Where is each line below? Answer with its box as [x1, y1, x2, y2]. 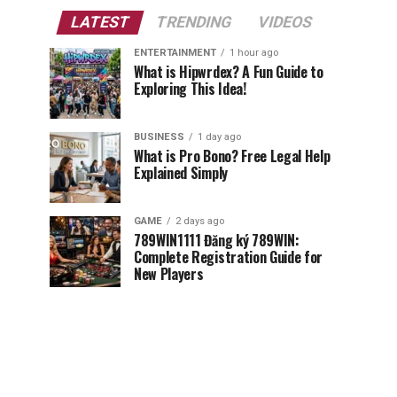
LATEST [68, 13, 132, 31]
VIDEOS [255, 13, 315, 31]
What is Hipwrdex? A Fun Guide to [134, 61, 323, 82]
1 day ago [198, 131, 241, 143]
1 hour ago [230, 47, 278, 58]
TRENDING [153, 13, 234, 31]
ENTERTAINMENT [134, 47, 216, 58]
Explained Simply [134, 162, 228, 183]
